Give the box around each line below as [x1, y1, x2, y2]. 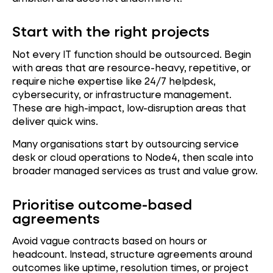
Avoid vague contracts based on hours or [12, 234, 207, 247]
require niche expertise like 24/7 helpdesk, [12, 74, 216, 87]
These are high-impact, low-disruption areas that [12, 101, 246, 114]
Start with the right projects [12, 21, 210, 41]
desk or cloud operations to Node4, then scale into [12, 151, 253, 164]
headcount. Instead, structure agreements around [12, 247, 252, 261]
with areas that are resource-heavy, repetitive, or [12, 60, 251, 74]
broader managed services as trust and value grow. [12, 164, 258, 177]
